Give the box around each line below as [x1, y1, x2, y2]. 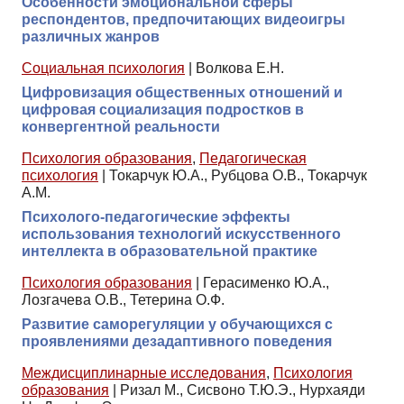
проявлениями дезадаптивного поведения [22, 333, 332, 349]
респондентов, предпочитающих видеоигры [22, 11, 345, 27]
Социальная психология [22, 60, 185, 76]
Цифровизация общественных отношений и [22, 84, 343, 100]
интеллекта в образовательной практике [22, 243, 317, 259]
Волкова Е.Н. [196, 60, 284, 76]
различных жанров [22, 28, 160, 44]
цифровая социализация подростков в [22, 101, 304, 117]
